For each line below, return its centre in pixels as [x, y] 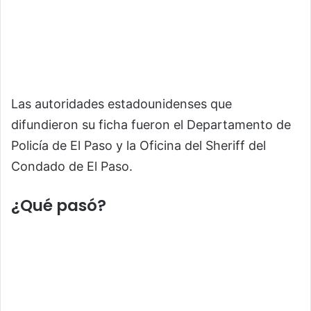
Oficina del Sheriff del [203, 145]
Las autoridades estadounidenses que [121, 103]
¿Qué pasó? [59, 205]
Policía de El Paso [62, 145]
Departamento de [239, 124]
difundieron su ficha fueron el [99, 124]
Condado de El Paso [70, 166]
